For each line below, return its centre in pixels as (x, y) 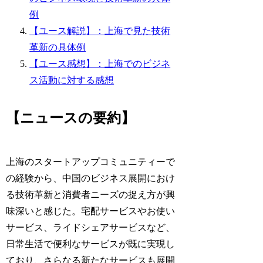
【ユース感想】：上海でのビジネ (100, 64)
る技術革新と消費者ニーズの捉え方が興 (91, 195)
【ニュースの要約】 (71, 118)
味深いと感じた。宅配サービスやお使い (91, 211)
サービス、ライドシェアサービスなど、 (91, 228)
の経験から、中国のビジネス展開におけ (91, 178)
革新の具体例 (58, 48)
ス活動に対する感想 (72, 80)
